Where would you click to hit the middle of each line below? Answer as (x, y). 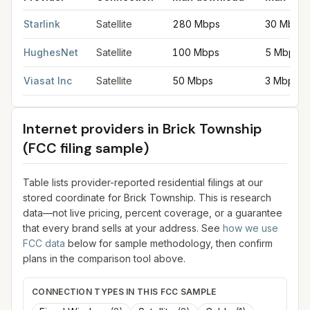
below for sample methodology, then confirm (170, 243)
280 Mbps (196, 24)
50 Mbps (193, 81)
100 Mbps (196, 52)
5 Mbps (282, 52)
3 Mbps (282, 81)
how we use (250, 228)
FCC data (44, 243)
